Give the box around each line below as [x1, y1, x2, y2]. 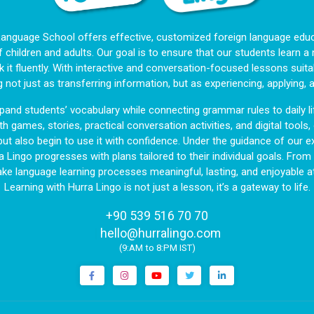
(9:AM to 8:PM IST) [118, 243, 196, 254]
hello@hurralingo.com [100, 225, 221, 243]
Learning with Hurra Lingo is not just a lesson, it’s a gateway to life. [4, 181, 310, 194]
